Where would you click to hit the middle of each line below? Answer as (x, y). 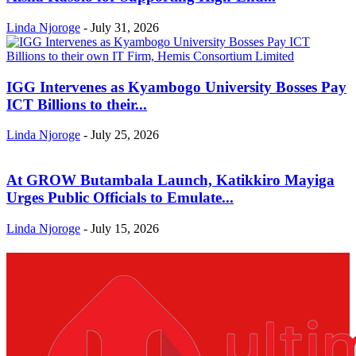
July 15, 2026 (125, 228)
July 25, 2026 (125, 135)
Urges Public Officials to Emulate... (120, 197)
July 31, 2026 (125, 27)
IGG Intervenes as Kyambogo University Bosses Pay (176, 87)
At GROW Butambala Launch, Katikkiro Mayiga (170, 180)
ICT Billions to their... (77, 104)
